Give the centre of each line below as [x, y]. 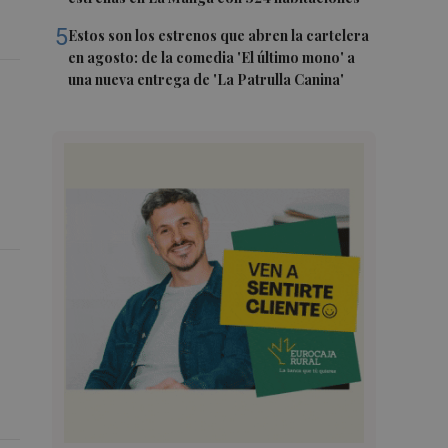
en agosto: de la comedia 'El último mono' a [212, 57]
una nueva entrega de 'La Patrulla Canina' [206, 79]
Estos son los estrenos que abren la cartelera [219, 35]
